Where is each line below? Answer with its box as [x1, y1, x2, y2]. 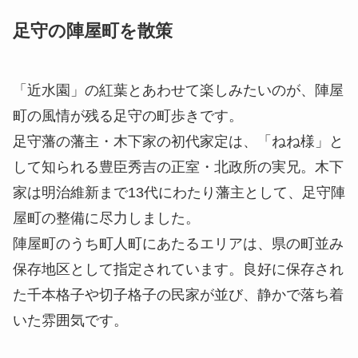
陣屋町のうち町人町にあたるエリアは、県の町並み [13, 236, 344, 253]
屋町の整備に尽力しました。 [13, 210, 200, 227]
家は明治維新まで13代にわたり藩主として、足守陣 [13, 185, 345, 201]
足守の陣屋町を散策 [13, 22, 173, 42]
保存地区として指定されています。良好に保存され [13, 261, 344, 278]
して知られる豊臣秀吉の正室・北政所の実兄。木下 [13, 159, 344, 176]
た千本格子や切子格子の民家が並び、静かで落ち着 [13, 287, 344, 304]
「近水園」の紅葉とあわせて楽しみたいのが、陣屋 [13, 82, 344, 99]
